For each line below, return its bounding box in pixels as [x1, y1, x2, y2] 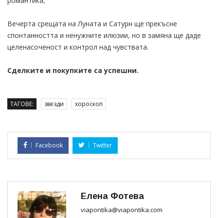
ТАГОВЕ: [10, 99, 34, 108]
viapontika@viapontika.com [81, 205, 163, 214]
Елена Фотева [81, 191, 144, 201]
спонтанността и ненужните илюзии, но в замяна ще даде [7, 30, 201, 40]
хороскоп [75, 99, 103, 108]
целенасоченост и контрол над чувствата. [7, 42, 148, 52]
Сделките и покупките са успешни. [7, 65, 139, 75]
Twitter [93, 141, 112, 149]
